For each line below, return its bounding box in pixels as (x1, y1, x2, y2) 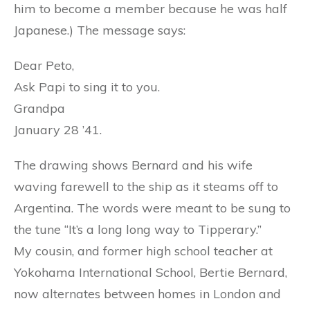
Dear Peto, (14, 57, 74, 73)
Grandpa (14, 100, 65, 116)
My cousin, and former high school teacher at (14, 243, 273, 259)
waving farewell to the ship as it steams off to (14, 179, 278, 194)
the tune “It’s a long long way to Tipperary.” (14, 221, 262, 237)
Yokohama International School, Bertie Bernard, (14, 264, 287, 280)
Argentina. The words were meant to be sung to (14, 200, 291, 216)
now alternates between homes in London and (14, 286, 281, 302)
